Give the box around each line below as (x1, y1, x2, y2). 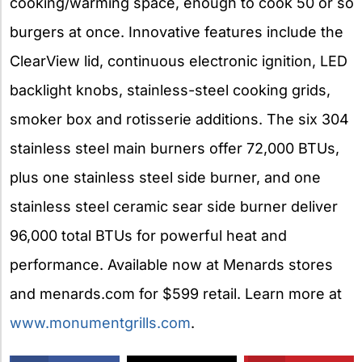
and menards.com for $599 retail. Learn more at (10, 285, 342, 303)
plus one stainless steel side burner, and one (10, 169, 321, 187)
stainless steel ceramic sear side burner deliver (10, 198, 338, 216)
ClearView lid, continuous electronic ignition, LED (10, 53, 347, 70)
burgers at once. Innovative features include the (10, 23, 343, 41)
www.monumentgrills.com (10, 314, 191, 332)
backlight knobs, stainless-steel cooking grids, (10, 82, 330, 99)
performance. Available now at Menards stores (10, 256, 333, 274)
